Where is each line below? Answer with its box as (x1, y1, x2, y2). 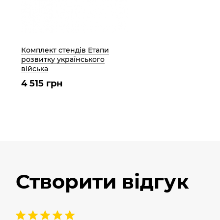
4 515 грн (21, 78, 62, 89)
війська (21, 64, 48, 73)
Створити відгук (16, 169, 189, 193)
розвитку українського (21, 55, 105, 64)
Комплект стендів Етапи (21, 45, 109, 55)
